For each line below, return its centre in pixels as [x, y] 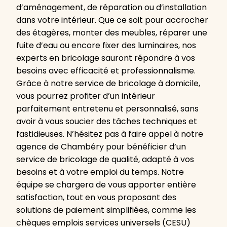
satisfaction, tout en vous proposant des [96, 198]
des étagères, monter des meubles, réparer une [112, 33]
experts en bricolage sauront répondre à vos [106, 58]
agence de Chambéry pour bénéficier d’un [101, 147]
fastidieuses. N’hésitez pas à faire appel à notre [110, 134]
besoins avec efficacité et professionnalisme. [106, 71]
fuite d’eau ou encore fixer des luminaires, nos [106, 46]
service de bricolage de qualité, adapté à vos [105, 160]
